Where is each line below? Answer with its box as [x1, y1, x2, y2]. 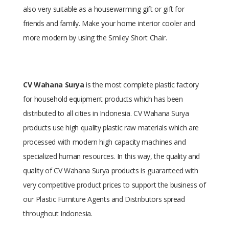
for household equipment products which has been [23, 94, 183, 104]
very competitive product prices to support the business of [23, 180, 206, 190]
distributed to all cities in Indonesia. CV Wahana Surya [23, 108, 189, 118]
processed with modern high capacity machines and [23, 137, 186, 147]
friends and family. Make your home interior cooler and [23, 18, 196, 28]
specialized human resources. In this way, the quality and [23, 151, 200, 161]
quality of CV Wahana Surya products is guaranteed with [23, 166, 199, 175]
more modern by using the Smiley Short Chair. [23, 33, 167, 42]
